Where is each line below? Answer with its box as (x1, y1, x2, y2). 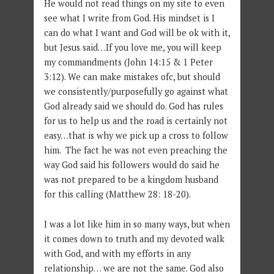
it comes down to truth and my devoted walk (43, 233, 224, 245)
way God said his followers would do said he (43, 159, 220, 171)
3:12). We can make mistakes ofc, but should (43, 71, 220, 83)
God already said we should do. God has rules (43, 100, 223, 113)
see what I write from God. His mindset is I (43, 12, 215, 24)
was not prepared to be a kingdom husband (43, 174, 218, 186)
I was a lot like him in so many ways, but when (43, 218, 230, 231)
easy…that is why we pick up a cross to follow (43, 130, 228, 142)
